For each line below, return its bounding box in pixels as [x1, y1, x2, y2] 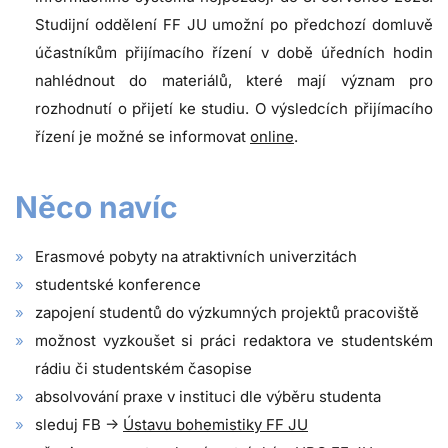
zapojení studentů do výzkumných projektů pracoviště [35, 303, 419, 323]
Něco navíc [15, 189, 178, 226]
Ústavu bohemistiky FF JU [123, 415, 308, 435]
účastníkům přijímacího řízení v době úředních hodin [35, 43, 433, 63]
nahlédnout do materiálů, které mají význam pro [35, 71, 433, 91]
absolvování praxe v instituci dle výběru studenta [35, 387, 381, 407]
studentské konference [35, 275, 201, 295]
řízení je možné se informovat [35, 127, 250, 147]
